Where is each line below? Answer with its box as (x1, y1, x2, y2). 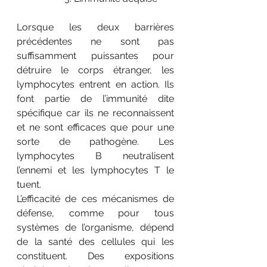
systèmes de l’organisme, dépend (17, 222, 174, 234)
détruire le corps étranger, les (17, 64, 174, 76)
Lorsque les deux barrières (17, 21, 174, 33)
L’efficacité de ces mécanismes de (17, 193, 174, 205)
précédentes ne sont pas (17, 36, 174, 48)
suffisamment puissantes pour (17, 50, 174, 62)
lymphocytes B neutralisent (17, 150, 174, 162)
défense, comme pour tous (17, 207, 174, 219)
